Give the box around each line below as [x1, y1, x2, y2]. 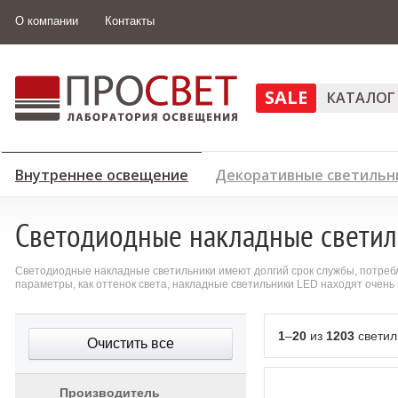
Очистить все [87, 336, 174, 351]
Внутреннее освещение [15, 165, 188, 185]
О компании [15, 14, 78, 28]
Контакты [105, 14, 155, 28]
